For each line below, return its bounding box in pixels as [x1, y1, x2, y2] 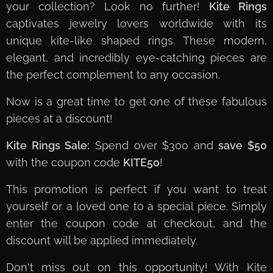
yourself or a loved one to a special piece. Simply [6, 200, 267, 213]
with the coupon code [6, 156, 123, 169]
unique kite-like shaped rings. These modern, [6, 34, 267, 48]
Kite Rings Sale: [6, 139, 90, 152]
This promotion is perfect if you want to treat [6, 183, 267, 196]
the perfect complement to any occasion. [6, 68, 220, 82]
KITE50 [123, 156, 160, 169]
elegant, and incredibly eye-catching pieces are [6, 51, 267, 65]
